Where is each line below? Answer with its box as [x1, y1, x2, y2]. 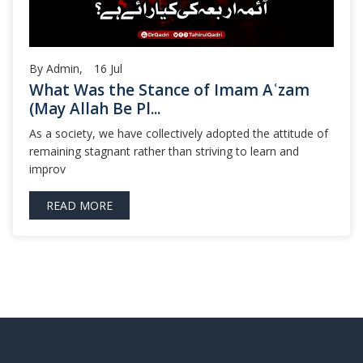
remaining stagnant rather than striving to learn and [29, 143, 299, 159]
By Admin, [29, 61, 83, 76]
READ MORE [46, 198, 113, 213]
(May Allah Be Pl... [29, 98, 160, 119]
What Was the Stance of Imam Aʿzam [29, 79, 310, 100]
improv [29, 161, 66, 177]
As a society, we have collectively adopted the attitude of [29, 126, 328, 141]
